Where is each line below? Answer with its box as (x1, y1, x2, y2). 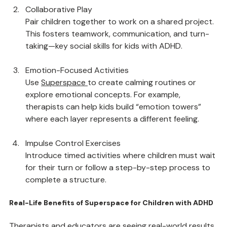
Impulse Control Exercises (25, 161, 121, 172)
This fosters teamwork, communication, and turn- (25, 52, 209, 62)
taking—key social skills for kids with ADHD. (25, 64, 182, 74)
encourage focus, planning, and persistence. (25, 3, 188, 14)
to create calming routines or (88, 100, 198, 111)
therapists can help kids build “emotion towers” (25, 125, 203, 135)
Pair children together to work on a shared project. (25, 40, 216, 50)
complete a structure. (25, 198, 106, 208)
